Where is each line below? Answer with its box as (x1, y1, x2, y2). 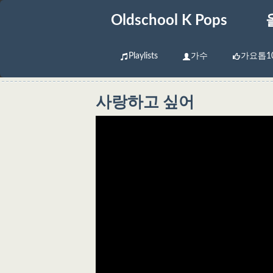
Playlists (129, 52, 158, 60)
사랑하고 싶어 (96, 94, 194, 110)
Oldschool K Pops (111, 13, 227, 28)
